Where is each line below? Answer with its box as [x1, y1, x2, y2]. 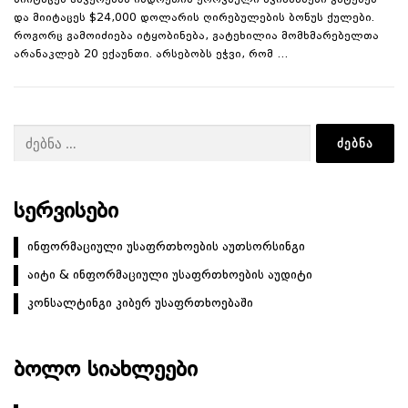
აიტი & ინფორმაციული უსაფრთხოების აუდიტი [27, 269, 312, 282]
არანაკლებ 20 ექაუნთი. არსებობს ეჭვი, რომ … [14, 49, 288, 61]
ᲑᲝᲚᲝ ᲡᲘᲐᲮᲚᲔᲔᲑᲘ [14, 360, 198, 382]
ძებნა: [13, 125, 43, 141]
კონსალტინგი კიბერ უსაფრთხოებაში [27, 297, 253, 311]
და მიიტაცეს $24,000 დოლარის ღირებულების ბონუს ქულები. [14, 13, 374, 25]
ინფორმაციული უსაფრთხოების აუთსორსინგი [27, 240, 305, 254]
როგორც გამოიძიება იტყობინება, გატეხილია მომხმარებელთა [14, 31, 379, 43]
